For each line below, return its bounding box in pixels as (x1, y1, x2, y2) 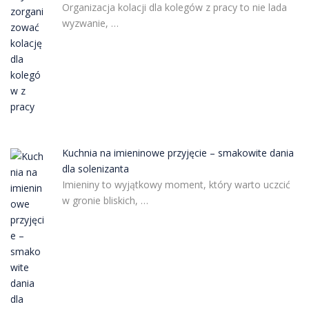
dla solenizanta (61, 162, 129, 175)
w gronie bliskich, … (61, 194, 148, 207)
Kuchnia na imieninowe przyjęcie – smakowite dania (61, 146, 294, 159)
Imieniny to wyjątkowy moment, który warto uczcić (61, 178, 290, 191)
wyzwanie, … (61, 17, 119, 30)
